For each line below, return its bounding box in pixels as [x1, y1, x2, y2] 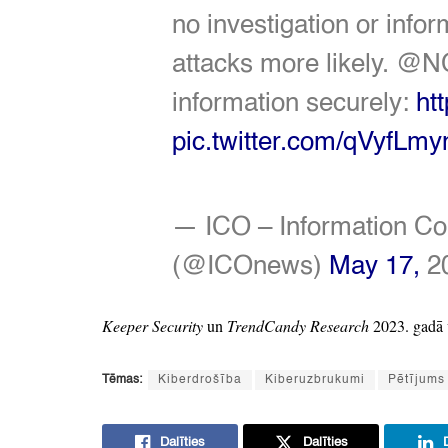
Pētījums [388, 373, 445, 386]
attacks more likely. [172, 52, 389, 78]
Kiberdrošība [158, 373, 242, 386]
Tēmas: [102, 373, 142, 386]
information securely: [172, 91, 409, 117]
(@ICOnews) [172, 253, 322, 280]
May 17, [329, 253, 420, 280]
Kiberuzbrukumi [265, 373, 365, 386]
